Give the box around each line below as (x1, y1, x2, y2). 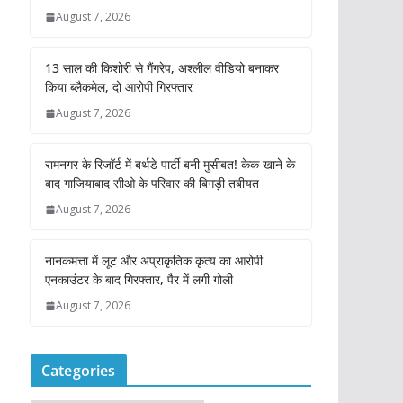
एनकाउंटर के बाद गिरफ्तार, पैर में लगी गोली (45, 271, 233, 289)
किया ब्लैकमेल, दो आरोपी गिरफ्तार (45, 78, 193, 96)
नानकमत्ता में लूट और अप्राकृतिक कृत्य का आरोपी (45, 252, 263, 270)
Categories (41, 361, 116, 381)
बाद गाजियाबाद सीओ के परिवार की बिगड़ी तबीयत (45, 175, 259, 193)
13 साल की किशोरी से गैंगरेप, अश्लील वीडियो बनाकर (45, 59, 279, 77)
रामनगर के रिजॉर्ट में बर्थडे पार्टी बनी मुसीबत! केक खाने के (45, 156, 295, 174)
